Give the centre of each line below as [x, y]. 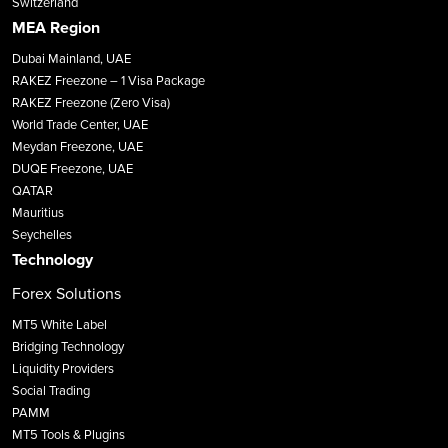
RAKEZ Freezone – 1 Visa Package [108, 81]
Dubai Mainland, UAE [71, 59]
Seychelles [42, 235]
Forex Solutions [66, 294]
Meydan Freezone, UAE [77, 147]
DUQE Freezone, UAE [72, 169]
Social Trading [51, 391]
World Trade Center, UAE [80, 125]
